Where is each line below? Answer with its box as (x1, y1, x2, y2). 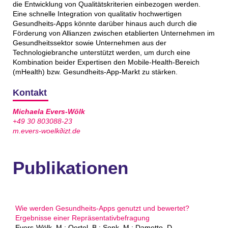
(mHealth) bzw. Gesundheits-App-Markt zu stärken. (12, 67, 178, 76)
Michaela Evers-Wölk (12, 107, 85, 116)
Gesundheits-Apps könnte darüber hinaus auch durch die (12, 19, 197, 27)
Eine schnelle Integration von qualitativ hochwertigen (12, 9, 182, 18)
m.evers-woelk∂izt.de (12, 126, 80, 135)
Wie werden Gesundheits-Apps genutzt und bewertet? (15, 204, 189, 213)
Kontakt (12, 87, 47, 98)
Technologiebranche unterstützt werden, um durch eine (12, 48, 190, 56)
